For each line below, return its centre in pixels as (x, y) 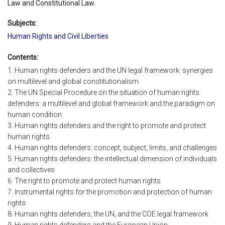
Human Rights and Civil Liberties (58, 36)
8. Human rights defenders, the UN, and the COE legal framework (108, 214)
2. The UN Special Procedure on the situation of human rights (103, 93)
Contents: (23, 57)
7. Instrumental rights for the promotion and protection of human (110, 192)
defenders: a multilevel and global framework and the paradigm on (111, 104)
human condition (35, 115)
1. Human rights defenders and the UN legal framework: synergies (110, 71)
